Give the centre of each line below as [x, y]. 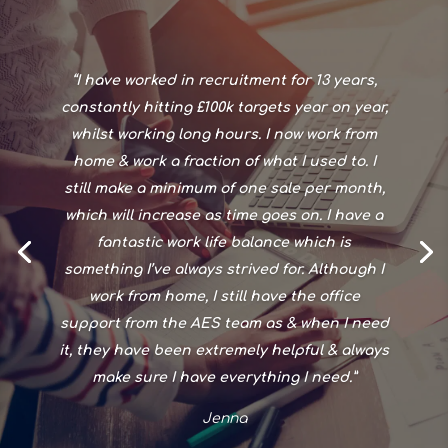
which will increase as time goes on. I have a [224, 215]
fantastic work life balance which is [224, 242]
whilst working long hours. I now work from [224, 134]
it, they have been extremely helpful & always [224, 350]
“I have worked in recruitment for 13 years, [224, 80]
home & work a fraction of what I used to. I [224, 161]
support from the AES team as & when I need [224, 323]
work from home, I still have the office [224, 296]
